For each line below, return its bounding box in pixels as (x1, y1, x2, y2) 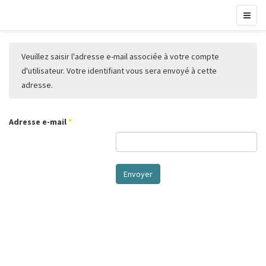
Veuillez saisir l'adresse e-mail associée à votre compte (21, 51, 219, 62)
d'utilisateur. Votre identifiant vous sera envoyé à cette (21, 65, 217, 76)
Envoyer (123, 169, 153, 179)
